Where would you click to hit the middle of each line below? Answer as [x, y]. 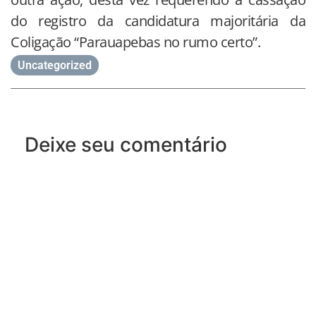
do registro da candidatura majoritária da [158, 21]
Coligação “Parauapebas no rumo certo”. [135, 42]
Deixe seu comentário [126, 145]
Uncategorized [55, 66]
